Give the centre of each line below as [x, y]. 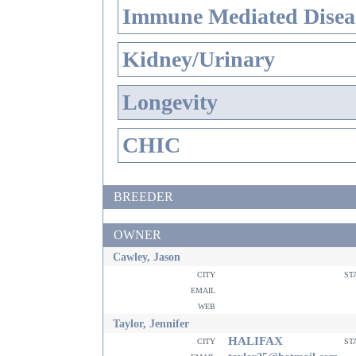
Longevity [170, 102]
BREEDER [143, 197]
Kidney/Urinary [199, 59]
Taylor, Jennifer [151, 323]
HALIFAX [252, 341]
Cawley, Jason [147, 257]
